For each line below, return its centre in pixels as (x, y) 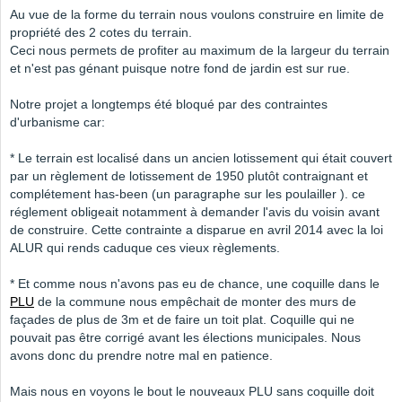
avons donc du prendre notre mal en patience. (141, 356)
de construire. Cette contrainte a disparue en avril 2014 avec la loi (197, 230)
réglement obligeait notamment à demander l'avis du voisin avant (195, 212)
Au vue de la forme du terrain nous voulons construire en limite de (197, 15)
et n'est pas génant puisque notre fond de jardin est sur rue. (180, 69)
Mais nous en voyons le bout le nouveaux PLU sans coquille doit (192, 392)
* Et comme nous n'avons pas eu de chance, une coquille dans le (195, 284)
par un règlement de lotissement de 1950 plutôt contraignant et (189, 176)
